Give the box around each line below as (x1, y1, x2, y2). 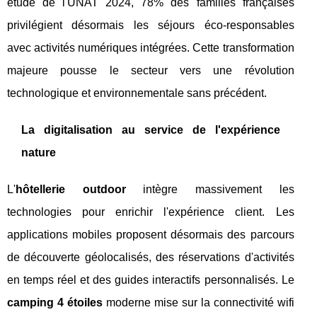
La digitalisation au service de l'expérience (21, 124, 280, 137)
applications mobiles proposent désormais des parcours (7, 229, 294, 241)
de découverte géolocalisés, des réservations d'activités (7, 251, 294, 264)
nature (21, 146, 56, 159)
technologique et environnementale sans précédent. (7, 87, 267, 100)
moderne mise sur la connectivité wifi (102, 296, 294, 309)
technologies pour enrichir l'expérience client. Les (7, 206, 294, 219)
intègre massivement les (125, 183, 294, 196)
